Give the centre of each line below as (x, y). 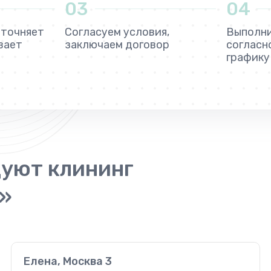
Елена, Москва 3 (68, 261)
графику (248, 57)
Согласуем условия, (117, 32)
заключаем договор (117, 44)
